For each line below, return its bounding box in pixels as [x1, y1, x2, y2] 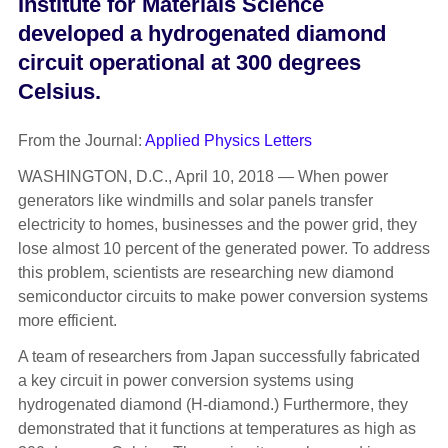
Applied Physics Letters [144, 131, 312, 149]
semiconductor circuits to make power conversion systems [17, 287, 428, 305]
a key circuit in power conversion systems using [17, 371, 354, 389]
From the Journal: [17, 131, 145, 149]
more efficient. [17, 311, 121, 329]
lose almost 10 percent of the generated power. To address [17, 239, 430, 257]
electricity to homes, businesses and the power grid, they [17, 215, 417, 233]
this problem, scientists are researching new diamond [17, 263, 394, 281]
